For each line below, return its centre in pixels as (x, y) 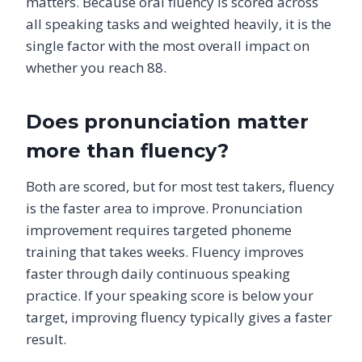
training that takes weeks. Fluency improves (165, 251)
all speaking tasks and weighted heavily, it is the (179, 23)
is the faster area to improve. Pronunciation (164, 208)
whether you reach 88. (96, 67)
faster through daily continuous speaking (158, 273)
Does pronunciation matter (167, 121)
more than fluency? (127, 150)
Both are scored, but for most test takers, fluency (180, 186)
